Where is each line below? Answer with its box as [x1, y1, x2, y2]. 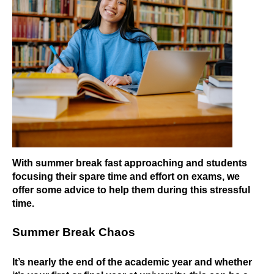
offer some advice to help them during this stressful [12, 184, 250, 195]
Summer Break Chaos [12, 225, 135, 239]
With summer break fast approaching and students [12, 157, 247, 168]
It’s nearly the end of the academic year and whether [12, 256, 252, 267]
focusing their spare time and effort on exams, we [12, 171, 240, 182]
